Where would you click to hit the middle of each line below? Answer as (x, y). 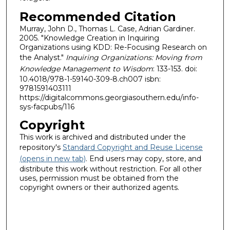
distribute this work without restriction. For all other (110, 169)
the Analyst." (42, 57)
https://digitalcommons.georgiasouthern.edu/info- (109, 97)
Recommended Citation (98, 16)
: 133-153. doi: (175, 69)
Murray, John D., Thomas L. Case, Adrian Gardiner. (107, 28)
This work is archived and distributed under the (102, 137)
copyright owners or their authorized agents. (99, 188)
